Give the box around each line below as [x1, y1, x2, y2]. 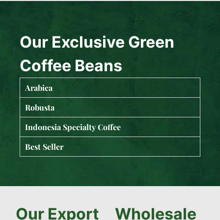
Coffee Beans [20, 56, 122, 76]
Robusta [25, 102, 55, 113]
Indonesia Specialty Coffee [25, 122, 121, 133]
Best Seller [25, 141, 63, 152]
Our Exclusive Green [20, 32, 174, 52]
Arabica [25, 82, 53, 93]
